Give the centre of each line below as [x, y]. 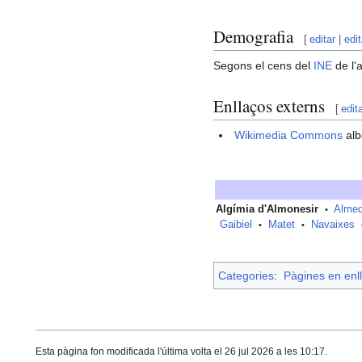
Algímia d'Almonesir [267, 210]
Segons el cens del [263, 66]
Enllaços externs [269, 105]
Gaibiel [236, 225]
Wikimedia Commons [289, 135]
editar [323, 39]
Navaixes [333, 225]
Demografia [253, 36]
